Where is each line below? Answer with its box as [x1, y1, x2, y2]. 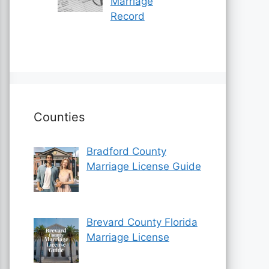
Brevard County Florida [86, 216, 198, 228]
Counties [34, 109, 85, 124]
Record [110, 10, 145, 22]
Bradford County [86, 145, 166, 157]
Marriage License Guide [86, 160, 201, 172]
